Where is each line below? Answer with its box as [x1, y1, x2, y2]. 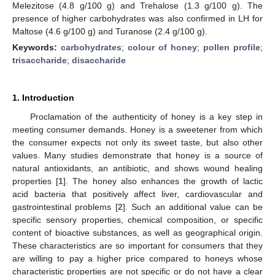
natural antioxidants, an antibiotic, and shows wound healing [12, 163, 263, 173]
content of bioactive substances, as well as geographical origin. [12, 227, 263, 238]
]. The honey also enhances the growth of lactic [63, 176, 263, 186]
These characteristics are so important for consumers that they [12, 240, 263, 250]
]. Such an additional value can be [122, 201, 263, 212]
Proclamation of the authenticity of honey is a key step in [29, 111, 263, 122]
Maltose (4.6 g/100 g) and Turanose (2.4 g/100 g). [12, 26, 207, 36]
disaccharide [72, 55, 126, 65]
